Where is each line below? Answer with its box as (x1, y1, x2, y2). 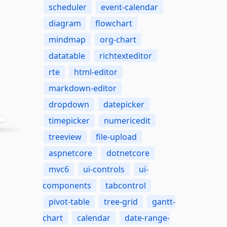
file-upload (95, 131, 137, 142)
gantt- (152, 196, 175, 207)
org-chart (99, 34, 136, 45)
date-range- (124, 212, 170, 223)
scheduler (48, 2, 87, 13)
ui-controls (83, 164, 125, 175)
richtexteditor (99, 50, 152, 61)
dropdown (48, 99, 89, 110)
